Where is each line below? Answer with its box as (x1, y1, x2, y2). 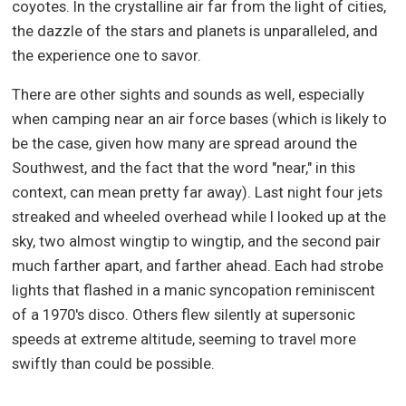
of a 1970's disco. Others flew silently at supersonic (12, 305, 356, 324)
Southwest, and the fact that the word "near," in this (12, 159, 356, 178)
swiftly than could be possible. (12, 354, 216, 373)
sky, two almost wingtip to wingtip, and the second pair (12, 232, 382, 251)
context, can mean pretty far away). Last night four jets (12, 183, 383, 202)
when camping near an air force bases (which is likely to (12, 110, 388, 129)
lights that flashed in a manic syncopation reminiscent (12, 281, 376, 300)
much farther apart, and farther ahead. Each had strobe (12, 256, 384, 275)
